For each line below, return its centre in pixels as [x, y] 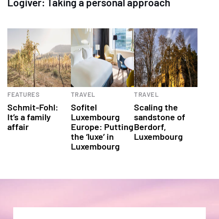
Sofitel [84, 107]
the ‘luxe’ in [92, 136]
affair [18, 126]
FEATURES [23, 94]
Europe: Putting [102, 126]
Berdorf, [150, 126]
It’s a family [29, 117]
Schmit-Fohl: [33, 107]
